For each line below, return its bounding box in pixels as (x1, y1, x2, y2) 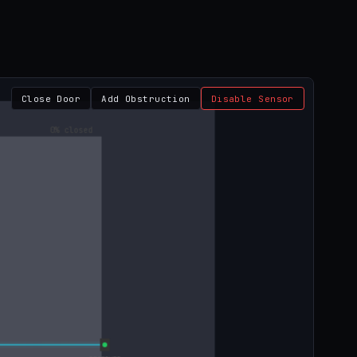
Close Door (21, 92, 81, 104)
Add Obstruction (101, 92, 190, 104)
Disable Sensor (210, 92, 294, 104)
